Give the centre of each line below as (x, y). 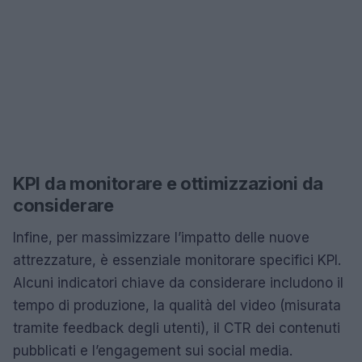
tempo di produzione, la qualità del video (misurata (177, 305)
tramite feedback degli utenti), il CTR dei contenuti (177, 328)
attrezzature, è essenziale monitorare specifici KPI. (177, 260)
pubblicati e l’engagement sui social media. (153, 350)
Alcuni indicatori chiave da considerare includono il (178, 282)
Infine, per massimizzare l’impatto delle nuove (161, 237)
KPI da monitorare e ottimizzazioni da (168, 183)
